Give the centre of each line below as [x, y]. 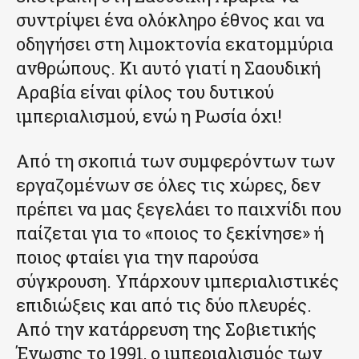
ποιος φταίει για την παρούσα [137, 256]
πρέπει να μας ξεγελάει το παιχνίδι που [179, 208]
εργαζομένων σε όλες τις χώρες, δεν [168, 184]
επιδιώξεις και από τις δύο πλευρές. [164, 305]
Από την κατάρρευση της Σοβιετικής [166, 329]
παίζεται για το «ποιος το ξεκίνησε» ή [170, 232]
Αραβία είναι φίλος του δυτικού [145, 91]
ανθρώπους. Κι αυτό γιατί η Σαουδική [168, 67]
